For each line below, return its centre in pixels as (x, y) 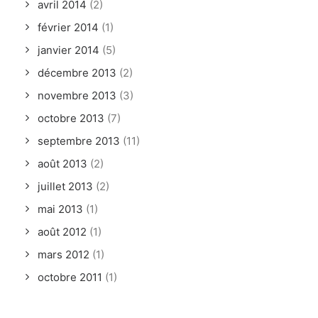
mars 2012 (64, 254)
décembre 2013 (77, 73)
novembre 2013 (77, 95)
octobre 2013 (71, 118)
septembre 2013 (79, 141)
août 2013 (62, 164)
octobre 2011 (70, 277)
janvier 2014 (68, 50)
